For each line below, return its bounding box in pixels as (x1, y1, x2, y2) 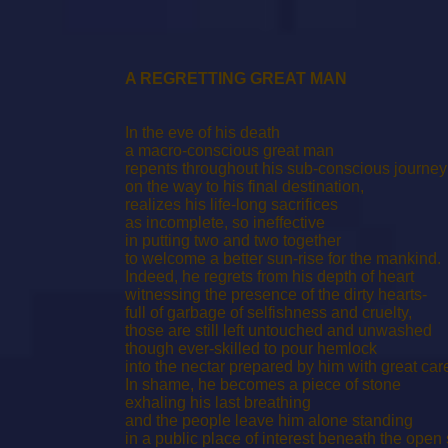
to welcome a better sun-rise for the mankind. (125, 250, 441, 267)
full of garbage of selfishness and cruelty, (125, 304, 412, 321)
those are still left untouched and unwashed (125, 322, 432, 339)
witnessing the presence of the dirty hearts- (125, 286, 427, 303)
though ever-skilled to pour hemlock (125, 340, 377, 357)
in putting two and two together (125, 232, 341, 249)
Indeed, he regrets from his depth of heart (125, 268, 414, 285)
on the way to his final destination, (125, 178, 364, 195)
